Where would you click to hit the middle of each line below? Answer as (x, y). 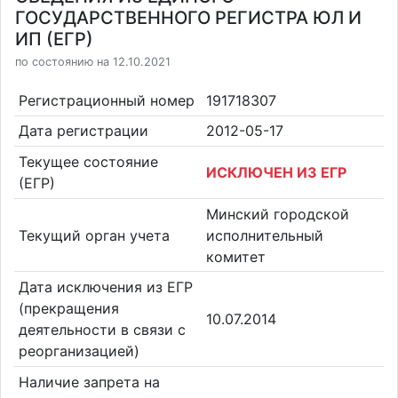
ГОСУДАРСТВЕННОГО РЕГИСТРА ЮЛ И (188, 18)
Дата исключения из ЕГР (105, 287)
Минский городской (278, 214)
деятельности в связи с (102, 330)
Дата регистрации (83, 131)
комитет (236, 256)
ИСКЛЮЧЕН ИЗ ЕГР (276, 172)
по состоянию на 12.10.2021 (93, 62)
